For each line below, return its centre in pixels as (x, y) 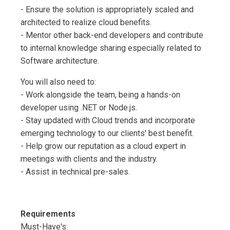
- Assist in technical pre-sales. (75, 172)
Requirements (48, 214)
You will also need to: (58, 82)
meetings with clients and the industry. (89, 159)
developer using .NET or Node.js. (79, 108)
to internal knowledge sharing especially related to (111, 48)
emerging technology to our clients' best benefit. (107, 133)
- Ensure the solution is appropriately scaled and (107, 10)
